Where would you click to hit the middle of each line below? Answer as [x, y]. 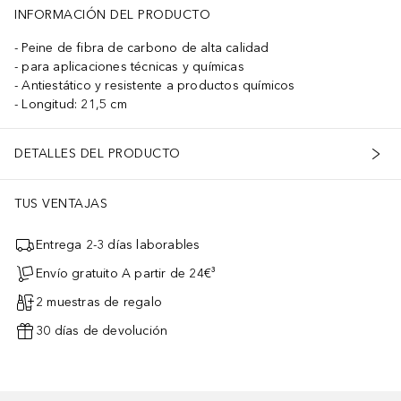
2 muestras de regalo [99, 303]
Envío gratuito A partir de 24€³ [126, 274]
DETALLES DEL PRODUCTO [98, 154]
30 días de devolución [102, 331]
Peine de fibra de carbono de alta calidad [145, 47]
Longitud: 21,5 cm [74, 104]
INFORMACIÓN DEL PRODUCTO [112, 14]
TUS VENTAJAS [61, 203]
